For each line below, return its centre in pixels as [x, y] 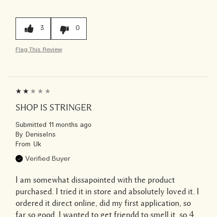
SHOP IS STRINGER [54, 107]
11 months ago [70, 125]
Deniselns [41, 135]
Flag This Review [39, 49]
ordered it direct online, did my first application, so [103, 203]
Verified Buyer [48, 159]
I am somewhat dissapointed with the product [95, 179]
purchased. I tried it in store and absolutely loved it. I [107, 191]
